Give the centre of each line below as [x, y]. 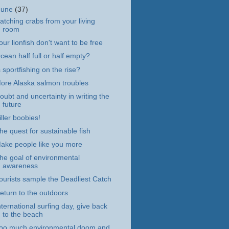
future [12, 104]
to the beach [22, 214]
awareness [20, 166]
